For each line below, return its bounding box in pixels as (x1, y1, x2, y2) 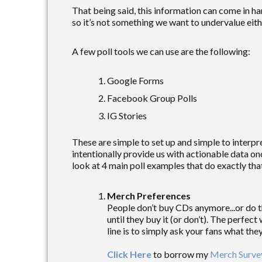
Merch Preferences (107, 189, 191, 201)
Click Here (107, 248, 151, 260)
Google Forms (107, 74, 164, 86)
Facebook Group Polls (107, 92, 197, 104)
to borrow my (151, 248, 210, 260)
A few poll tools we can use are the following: (72, 45, 250, 57)
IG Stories (107, 109, 147, 121)
